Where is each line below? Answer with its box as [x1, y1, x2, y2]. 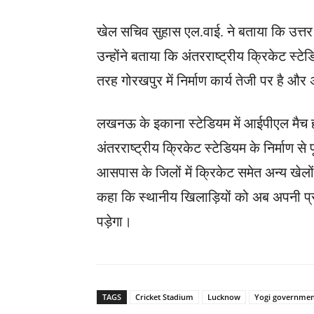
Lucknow [207, 291, 240, 302]
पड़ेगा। [97, 213, 132, 229]
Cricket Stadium [135, 291, 193, 302]
